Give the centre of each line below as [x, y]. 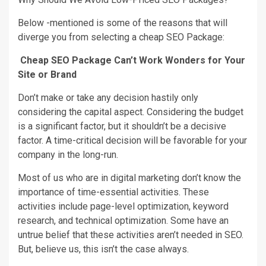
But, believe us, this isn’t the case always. [103, 249]
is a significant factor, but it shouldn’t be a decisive [122, 126]
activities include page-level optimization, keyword [123, 206]
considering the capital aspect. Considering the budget [131, 112]
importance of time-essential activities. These [113, 192]
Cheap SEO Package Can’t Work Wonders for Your [133, 60]
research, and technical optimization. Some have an [123, 220]
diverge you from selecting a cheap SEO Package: [121, 37]
